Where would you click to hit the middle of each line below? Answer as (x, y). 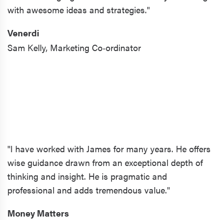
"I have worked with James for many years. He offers (109, 148)
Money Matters (38, 213)
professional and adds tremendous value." (89, 190)
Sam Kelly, (27, 47)
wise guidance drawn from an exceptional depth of (105, 162)
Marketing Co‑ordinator (96, 47)
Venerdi (23, 32)
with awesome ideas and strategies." (79, 9)
